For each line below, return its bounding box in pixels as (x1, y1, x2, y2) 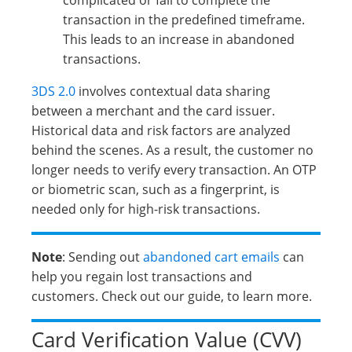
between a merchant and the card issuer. (31, 102, 275, 119)
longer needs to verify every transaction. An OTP (31, 161, 317, 178)
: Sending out (62, 248, 143, 266)
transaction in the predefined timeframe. (63, 11, 305, 28)
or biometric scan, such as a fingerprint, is (31, 181, 280, 198)
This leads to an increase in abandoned (63, 31, 295, 48)
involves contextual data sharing (75, 82, 270, 100)
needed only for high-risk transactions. (31, 200, 260, 218)
